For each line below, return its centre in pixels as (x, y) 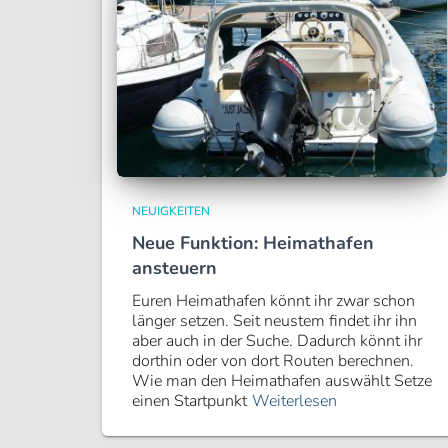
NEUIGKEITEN (171, 211)
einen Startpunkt (189, 401)
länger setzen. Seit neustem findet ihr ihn (274, 321)
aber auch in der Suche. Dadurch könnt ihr (277, 341)
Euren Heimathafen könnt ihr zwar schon (273, 301)
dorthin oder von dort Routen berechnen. (273, 361)
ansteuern (174, 268)
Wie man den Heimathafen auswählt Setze (282, 381)
